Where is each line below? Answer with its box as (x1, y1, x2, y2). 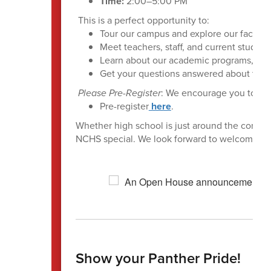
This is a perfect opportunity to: (75, 13, 209, 27)
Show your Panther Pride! (75, 247, 241, 269)
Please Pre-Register (77, 85, 161, 100)
